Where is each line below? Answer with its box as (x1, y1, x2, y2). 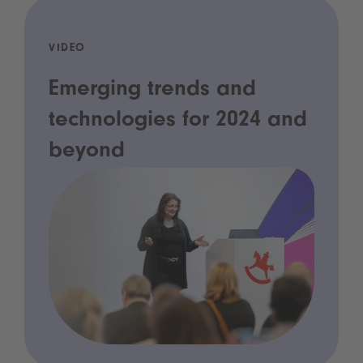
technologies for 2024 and (49, 109, 307, 133)
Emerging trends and (49, 79, 256, 102)
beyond (49, 140, 125, 164)
